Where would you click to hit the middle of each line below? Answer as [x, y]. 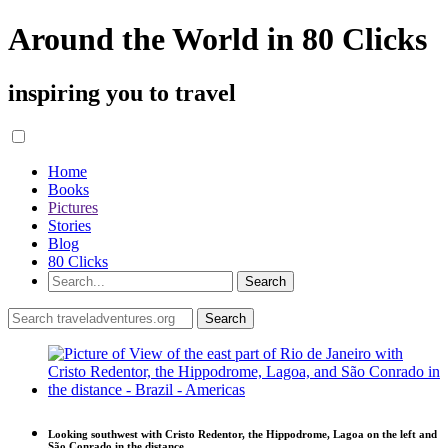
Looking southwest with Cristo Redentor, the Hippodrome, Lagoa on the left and [242, 433]
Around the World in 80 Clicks [217, 39]
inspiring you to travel [122, 92]
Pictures [73, 207]
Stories [69, 225]
